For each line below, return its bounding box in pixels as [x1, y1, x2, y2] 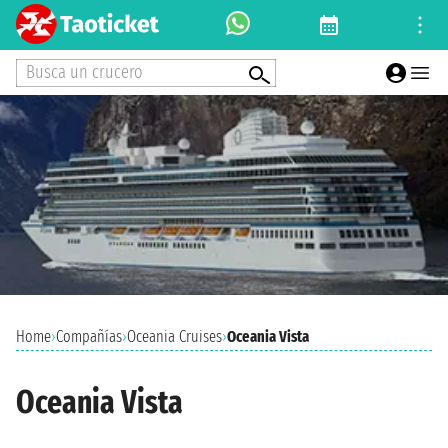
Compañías [56, 327, 122, 347]
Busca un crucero [26, 60, 143, 83]
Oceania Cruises [127, 327, 222, 347]
